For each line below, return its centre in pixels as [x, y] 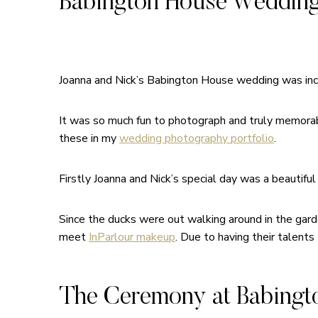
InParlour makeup [132, 237]
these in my [89, 138]
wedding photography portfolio [197, 138]
